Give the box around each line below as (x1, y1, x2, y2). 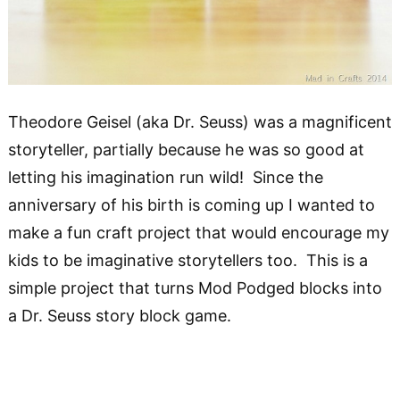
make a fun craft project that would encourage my (7, 223, 389, 243)
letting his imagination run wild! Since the (7, 168, 323, 187)
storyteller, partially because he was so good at (7, 140, 364, 160)
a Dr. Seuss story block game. (7, 306, 231, 326)
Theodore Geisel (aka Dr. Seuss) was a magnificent (7, 112, 392, 132)
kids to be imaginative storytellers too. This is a (7, 251, 368, 271)
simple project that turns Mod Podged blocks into (7, 279, 382, 298)
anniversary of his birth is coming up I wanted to (7, 196, 375, 215)
